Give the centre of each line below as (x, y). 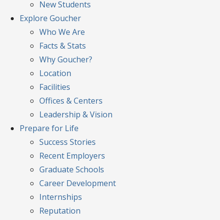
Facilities (55, 87)
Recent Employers (72, 156)
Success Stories (68, 142)
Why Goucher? (66, 59)
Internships (61, 197)
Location (55, 73)
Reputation (60, 211)
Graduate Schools (72, 169)
